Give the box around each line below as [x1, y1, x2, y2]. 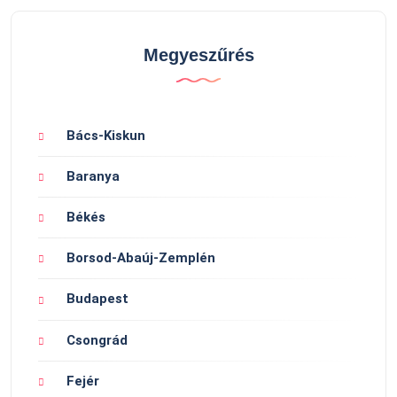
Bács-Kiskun [66, 128, 145, 144]
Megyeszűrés [143, 45, 254, 66]
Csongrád [66, 331, 128, 348]
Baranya [66, 168, 120, 185]
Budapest [66, 291, 128, 307]
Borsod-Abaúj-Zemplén [66, 250, 215, 267]
